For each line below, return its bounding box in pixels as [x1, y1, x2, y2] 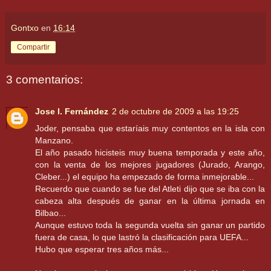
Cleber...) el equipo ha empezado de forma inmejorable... [35, 171, 254, 181]
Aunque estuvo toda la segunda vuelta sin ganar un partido [35, 220, 265, 230]
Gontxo [11, 23, 39, 33]
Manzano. [35, 135, 73, 145]
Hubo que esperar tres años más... [35, 244, 169, 254]
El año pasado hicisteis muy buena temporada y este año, [35, 147, 265, 157]
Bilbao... [35, 207, 66, 218]
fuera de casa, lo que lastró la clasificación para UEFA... [35, 232, 249, 242]
